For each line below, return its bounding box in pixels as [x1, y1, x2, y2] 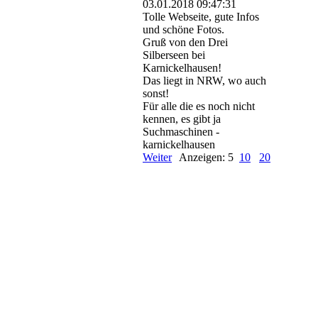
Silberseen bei [143, 49, 205, 62]
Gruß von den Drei [143, 36, 228, 49]
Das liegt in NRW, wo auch [143, 75, 266, 87]
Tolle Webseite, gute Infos [143, 11, 259, 23]
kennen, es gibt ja [143, 113, 221, 126]
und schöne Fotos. [143, 23, 224, 36]
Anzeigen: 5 [179, 151, 239, 164]
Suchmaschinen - [143, 126, 219, 138]
